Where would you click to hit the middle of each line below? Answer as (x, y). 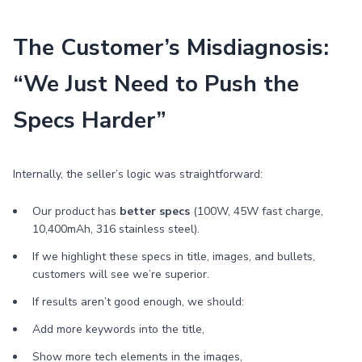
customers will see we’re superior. (121, 274)
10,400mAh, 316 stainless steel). (116, 229)
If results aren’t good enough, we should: (138, 302)
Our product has (76, 211)
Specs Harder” (90, 120)
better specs (155, 211)
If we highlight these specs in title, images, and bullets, (174, 257)
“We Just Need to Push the (156, 84)
